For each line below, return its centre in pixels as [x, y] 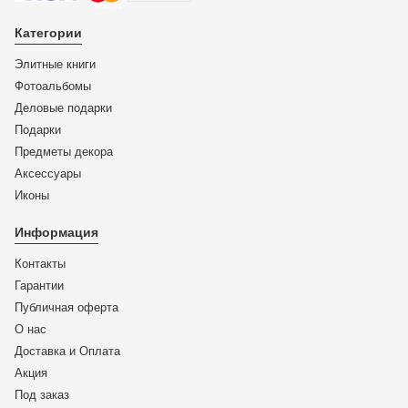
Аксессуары [48, 174]
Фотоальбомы [53, 87]
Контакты [40, 264]
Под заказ [42, 395]
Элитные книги [55, 65]
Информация [56, 233]
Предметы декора [64, 152]
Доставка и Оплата [67, 352]
